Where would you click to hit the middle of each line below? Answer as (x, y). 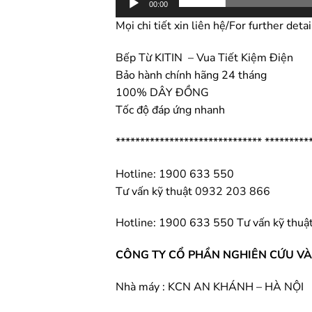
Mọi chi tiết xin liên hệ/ (173, 26)
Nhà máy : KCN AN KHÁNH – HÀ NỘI (210, 287)
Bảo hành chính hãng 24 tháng (192, 76)
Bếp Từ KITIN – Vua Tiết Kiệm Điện (205, 58)
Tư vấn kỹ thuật (156, 191)
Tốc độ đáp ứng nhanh (171, 110)
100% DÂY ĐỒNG (163, 93)
